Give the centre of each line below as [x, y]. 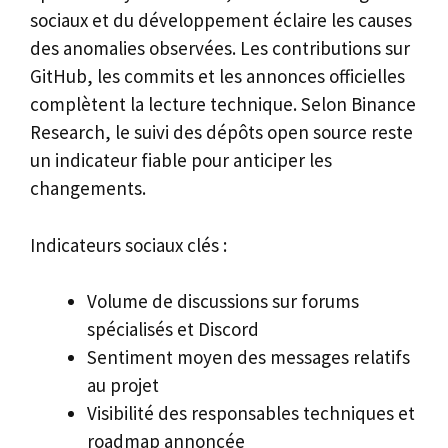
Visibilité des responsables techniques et [251, 413]
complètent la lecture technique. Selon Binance [223, 104]
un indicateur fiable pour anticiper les [181, 160]
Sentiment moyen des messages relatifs [248, 357]
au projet [123, 385]
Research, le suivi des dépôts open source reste [221, 132]
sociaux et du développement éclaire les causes [221, 20]
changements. [88, 188]
